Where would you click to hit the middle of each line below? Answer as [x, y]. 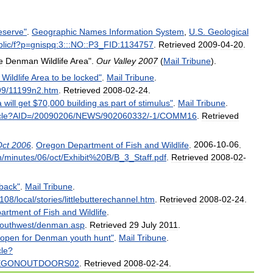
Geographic [54, 32]
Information [131, 32]
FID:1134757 [129, 45]
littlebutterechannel [101, 199]
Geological [228, 32]
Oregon [51, 145]
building [82, 103]
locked [86, 77]
